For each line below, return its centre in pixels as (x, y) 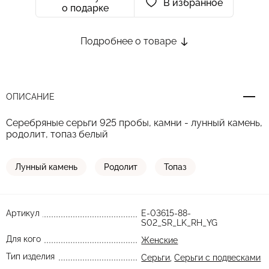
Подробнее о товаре (130, 41)
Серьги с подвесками (218, 258)
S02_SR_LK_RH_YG (180, 223)
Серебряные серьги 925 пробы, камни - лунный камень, (134, 123)
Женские (160, 240)
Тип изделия (30, 256)
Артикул (23, 213)
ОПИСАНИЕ (30, 97)
